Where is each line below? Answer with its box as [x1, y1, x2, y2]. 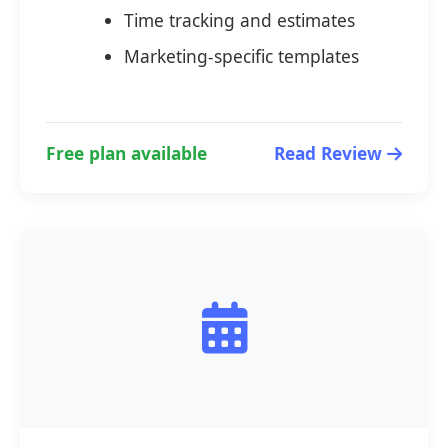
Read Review [274, 141, 383, 166]
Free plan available [45, 141, 207, 166]
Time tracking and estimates [123, 8, 355, 33]
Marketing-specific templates [123, 44, 359, 69]
